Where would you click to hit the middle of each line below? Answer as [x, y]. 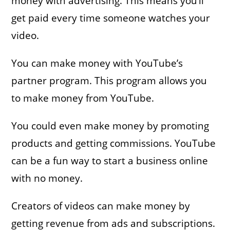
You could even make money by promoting [110, 126]
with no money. [47, 178]
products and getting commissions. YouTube [114, 143]
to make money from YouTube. [83, 98]
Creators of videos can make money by [101, 206]
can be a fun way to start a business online [110, 160]
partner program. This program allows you [109, 80]
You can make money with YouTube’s [97, 63]
